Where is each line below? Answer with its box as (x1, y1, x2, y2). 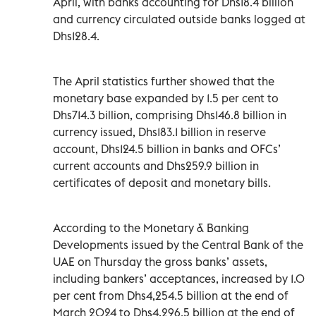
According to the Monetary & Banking (53, 220, 249, 235)
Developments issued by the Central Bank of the (53, 237, 303, 252)
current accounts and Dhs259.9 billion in (53, 158, 259, 173)
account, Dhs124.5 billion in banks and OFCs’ (53, 141, 281, 156)
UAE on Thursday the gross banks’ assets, (53, 254, 267, 269)
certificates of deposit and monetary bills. (53, 175, 271, 190)
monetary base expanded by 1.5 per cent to (53, 90, 279, 105)
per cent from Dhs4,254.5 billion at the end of (53, 288, 288, 303)
